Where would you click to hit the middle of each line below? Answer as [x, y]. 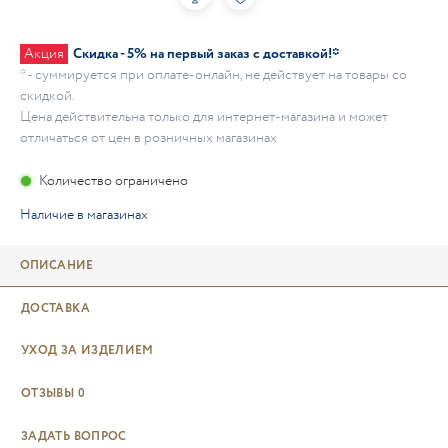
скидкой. [47, 96]
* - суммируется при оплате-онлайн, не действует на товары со [213, 75]
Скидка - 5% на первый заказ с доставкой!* [206, 54]
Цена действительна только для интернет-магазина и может [204, 117]
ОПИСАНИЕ [56, 265]
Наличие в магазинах [84, 215]
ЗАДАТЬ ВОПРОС [74, 436]
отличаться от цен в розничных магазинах [148, 138]
